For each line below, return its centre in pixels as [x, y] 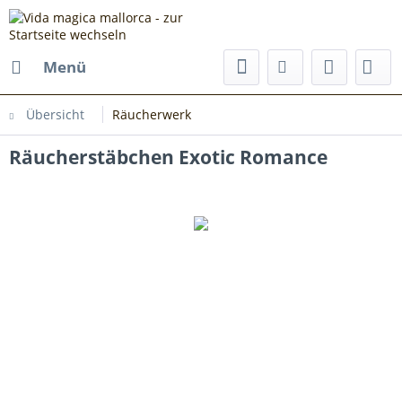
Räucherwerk [152, 114]
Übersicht [55, 114]
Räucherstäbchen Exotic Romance [168, 157]
